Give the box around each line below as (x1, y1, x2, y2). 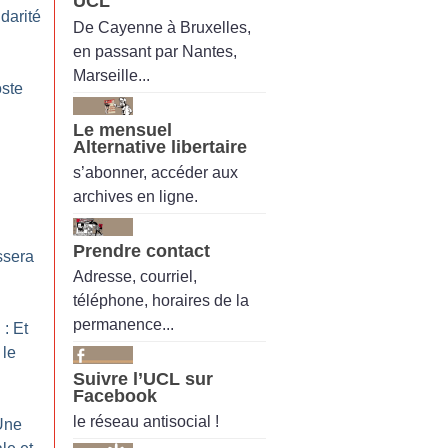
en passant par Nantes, (73, 42, 237, 60)
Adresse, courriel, (73, 268, 197, 286)
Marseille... (73, 66, 150, 84)
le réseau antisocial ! (73, 413, 219, 431)
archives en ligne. (73, 187, 198, 205)
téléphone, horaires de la (73, 292, 249, 310)
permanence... (73, 316, 174, 334)
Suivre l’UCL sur (73, 369, 213, 390)
